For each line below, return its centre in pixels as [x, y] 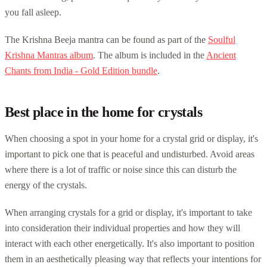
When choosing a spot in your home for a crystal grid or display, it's [131, 138]
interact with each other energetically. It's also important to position [130, 243]
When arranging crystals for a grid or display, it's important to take [128, 212]
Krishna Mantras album [49, 55]
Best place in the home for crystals [103, 112]
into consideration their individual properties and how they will [122, 228]
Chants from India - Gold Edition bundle [81, 70]
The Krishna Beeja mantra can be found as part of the [106, 39]
